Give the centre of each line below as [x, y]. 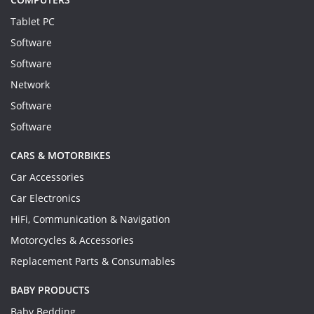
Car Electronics [46, 198]
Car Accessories [47, 177]
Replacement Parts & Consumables [93, 261]
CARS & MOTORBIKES [61, 155]
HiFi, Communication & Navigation [90, 219]
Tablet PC [33, 21]
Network [30, 84]
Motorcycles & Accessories [72, 240]
